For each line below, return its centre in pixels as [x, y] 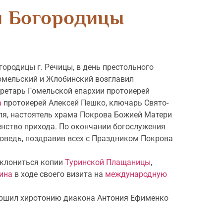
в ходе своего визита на [59, 174]
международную [136, 174]
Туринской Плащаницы [108, 162]
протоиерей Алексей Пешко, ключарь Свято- [85, 103]
